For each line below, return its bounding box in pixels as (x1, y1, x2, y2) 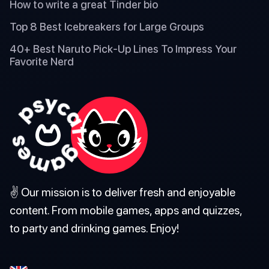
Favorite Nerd (10, 55, 74, 68)
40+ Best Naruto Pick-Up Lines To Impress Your (10, 42, 237, 55)
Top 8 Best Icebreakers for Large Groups (10, 20, 204, 33)
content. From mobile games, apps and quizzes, (10, 202, 242, 217)
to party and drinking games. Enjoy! (10, 220, 179, 235)
